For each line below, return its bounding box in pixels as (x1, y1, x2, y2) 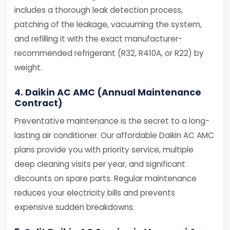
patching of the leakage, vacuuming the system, (14, 19, 202, 30)
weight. (14, 62, 42, 73)
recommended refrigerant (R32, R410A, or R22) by (14, 48, 204, 59)
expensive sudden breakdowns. (14, 202, 135, 213)
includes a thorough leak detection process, (14, 5, 183, 15)
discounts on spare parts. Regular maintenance (14, 173, 197, 184)
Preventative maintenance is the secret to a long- (14, 116, 209, 126)
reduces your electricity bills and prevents (14, 187, 175, 198)
